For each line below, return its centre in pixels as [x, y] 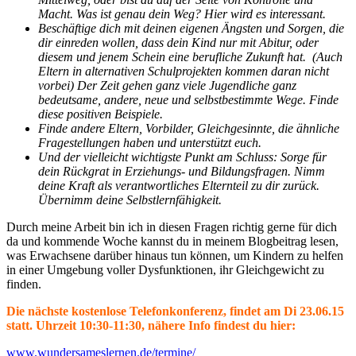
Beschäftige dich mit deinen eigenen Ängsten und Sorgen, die [191, 29]
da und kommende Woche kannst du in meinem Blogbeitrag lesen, [172, 242]
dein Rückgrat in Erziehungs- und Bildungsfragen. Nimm [182, 172]
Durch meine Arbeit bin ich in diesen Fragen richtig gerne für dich [172, 227]
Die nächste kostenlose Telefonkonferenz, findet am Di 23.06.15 [175, 311]
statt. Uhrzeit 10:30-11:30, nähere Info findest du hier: [151, 326]
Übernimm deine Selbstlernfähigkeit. [130, 200]
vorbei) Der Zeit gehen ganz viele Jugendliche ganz [167, 86]
